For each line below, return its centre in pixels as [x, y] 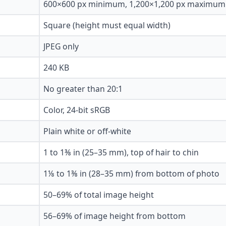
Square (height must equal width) [107, 25]
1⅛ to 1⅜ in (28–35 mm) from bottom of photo [131, 174]
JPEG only [61, 47]
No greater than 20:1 [83, 89]
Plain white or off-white [87, 131]
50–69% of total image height [99, 195]
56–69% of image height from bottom [115, 216]
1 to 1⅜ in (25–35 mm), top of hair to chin [121, 153]
